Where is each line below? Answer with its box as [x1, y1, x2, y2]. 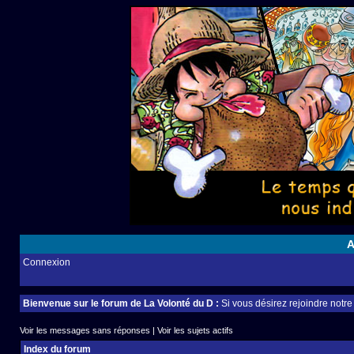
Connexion [23, 257, 70, 268]
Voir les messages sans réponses [20, 326, 150, 335]
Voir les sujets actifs [157, 326, 233, 335]
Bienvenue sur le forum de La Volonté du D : [23, 298, 219, 309]
